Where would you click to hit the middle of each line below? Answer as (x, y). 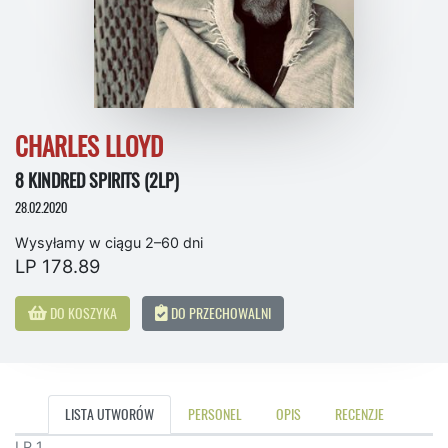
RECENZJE (359, 414)
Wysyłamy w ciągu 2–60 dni (109, 243)
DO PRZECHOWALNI (219, 313)
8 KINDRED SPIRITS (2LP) (97, 181)
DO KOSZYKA (82, 313)
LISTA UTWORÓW (109, 414)
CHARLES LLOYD (89, 147)
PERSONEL (214, 414)
